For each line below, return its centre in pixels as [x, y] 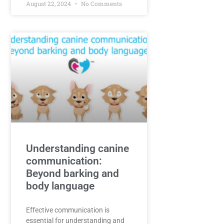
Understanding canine [77, 148]
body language [60, 186]
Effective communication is [67, 210]
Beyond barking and [72, 173]
